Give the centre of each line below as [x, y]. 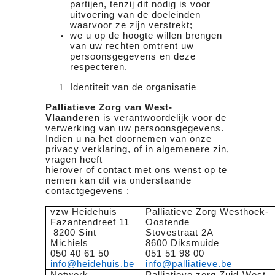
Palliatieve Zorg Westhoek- [207, 211]
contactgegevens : [87, 191]
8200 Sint [74, 232]
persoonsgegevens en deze [133, 56]
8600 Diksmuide [183, 243]
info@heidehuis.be [93, 264]
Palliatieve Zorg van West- [109, 107]
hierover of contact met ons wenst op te [136, 170]
